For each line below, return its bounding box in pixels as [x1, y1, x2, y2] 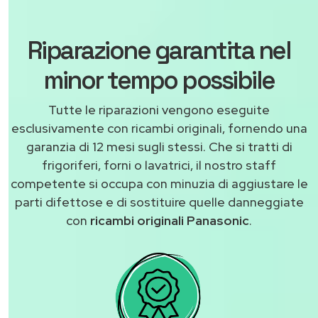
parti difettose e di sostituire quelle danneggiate [14, 194, 304, 211]
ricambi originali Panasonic [90, 212, 249, 229]
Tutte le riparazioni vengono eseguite [48, 102, 270, 119]
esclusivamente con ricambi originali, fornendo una [11, 120, 307, 137]
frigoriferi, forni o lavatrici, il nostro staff [42, 157, 276, 174]
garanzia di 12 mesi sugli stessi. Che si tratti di [26, 138, 292, 155]
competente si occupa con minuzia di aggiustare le [10, 175, 308, 192]
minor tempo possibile [43, 65, 275, 97]
